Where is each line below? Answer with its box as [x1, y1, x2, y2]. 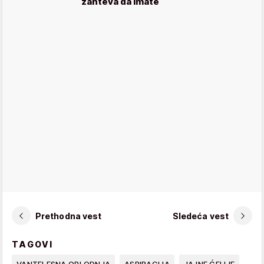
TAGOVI [12, 239, 54, 250]
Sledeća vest [172, 210, 229, 221]
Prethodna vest [35, 210, 102, 221]
